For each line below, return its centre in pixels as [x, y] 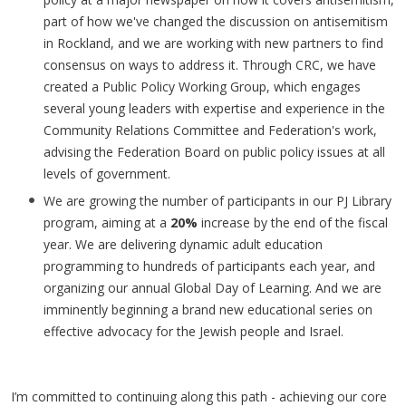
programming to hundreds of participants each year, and [209, 266]
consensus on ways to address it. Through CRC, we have [210, 65]
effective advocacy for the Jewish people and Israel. [193, 331]
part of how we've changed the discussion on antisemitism [216, 21]
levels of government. [107, 174]
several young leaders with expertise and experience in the [214, 108]
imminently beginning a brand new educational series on [208, 309]
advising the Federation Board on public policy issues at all [214, 152]
